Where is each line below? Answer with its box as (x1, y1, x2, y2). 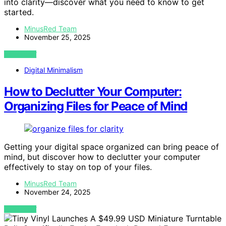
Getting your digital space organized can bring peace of (4, 141, 219, 152)
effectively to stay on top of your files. (4, 161, 152, 172)
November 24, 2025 (24, 187, 91, 196)
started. (4, 7, 34, 17)
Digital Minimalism (24, 65, 83, 74)
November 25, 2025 (24, 32, 91, 41)
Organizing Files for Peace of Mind (4, 98, 188, 114)
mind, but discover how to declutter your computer (4, 151, 200, 162)
